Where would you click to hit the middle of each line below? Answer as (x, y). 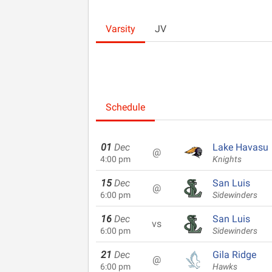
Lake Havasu (240, 147)
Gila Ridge (234, 255)
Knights (227, 159)
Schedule (125, 107)
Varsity (121, 29)
